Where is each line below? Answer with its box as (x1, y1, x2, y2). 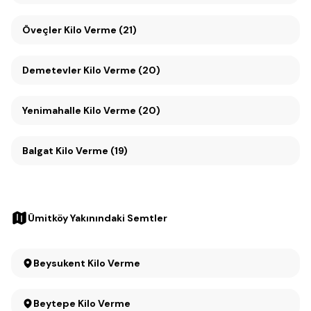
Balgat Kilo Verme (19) (22, 144, 128, 157)
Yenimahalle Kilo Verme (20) (22, 104, 160, 117)
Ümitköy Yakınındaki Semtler (28, 212, 167, 224)
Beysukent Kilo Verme (87, 257, 140, 269)
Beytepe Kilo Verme (33, 297, 131, 310)
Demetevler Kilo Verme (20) (22, 64, 160, 76)
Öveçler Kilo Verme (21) (22, 24, 137, 36)
